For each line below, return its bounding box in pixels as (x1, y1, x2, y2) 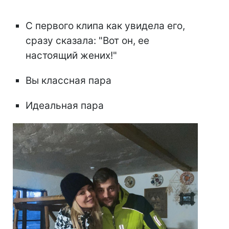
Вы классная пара (26, 74, 111, 86)
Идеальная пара (26, 99, 104, 111)
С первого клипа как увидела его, (26, 19, 185, 32)
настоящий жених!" (26, 49, 117, 61)
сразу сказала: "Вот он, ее (26, 34, 149, 47)
